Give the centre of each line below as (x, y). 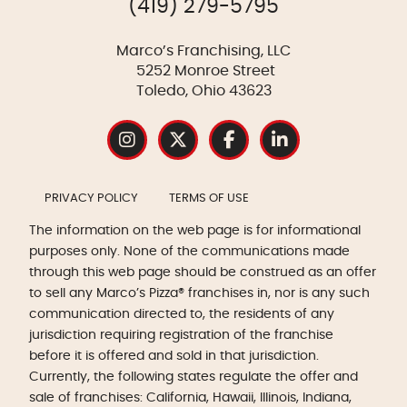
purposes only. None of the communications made (189, 252)
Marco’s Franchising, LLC (203, 51)
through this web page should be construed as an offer (203, 273)
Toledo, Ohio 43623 (203, 91)
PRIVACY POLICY (91, 199)
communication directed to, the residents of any (182, 314)
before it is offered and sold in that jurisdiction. (174, 356)
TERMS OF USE (209, 199)
